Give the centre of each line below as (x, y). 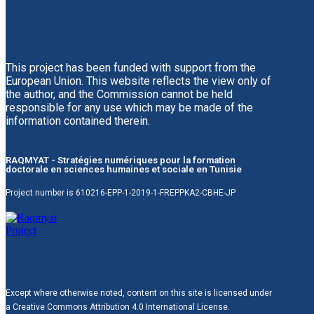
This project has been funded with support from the (131, 68)
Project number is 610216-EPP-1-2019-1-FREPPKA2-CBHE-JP (121, 193)
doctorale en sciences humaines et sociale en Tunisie (124, 169)
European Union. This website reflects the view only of (138, 81)
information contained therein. (78, 121)
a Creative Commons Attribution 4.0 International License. (118, 307)
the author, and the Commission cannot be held (119, 94)
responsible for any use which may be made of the (129, 108)
